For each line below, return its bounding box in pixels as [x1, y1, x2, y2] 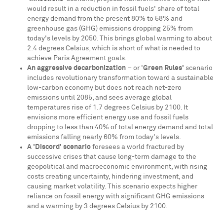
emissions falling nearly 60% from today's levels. [27, 134, 181, 141]
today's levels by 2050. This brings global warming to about [27, 35, 212, 42]
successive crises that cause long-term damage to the [27, 153, 196, 160]
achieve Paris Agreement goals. [27, 55, 127, 62]
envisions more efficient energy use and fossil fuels [27, 114, 188, 121]
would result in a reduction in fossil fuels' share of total [27, 5, 199, 12]
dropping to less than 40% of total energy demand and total [27, 124, 213, 131]
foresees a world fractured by [92, 144, 184, 150]
